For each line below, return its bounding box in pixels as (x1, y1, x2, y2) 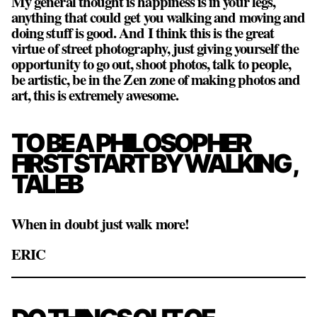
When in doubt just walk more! (11, 213, 189, 235)
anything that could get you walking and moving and (11, 6, 306, 28)
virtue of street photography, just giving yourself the (11, 38, 299, 59)
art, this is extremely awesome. (11, 84, 178, 106)
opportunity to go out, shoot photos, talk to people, (11, 53, 292, 75)
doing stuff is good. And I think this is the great (11, 22, 275, 44)
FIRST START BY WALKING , (11, 148, 296, 180)
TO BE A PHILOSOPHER (11, 127, 250, 159)
